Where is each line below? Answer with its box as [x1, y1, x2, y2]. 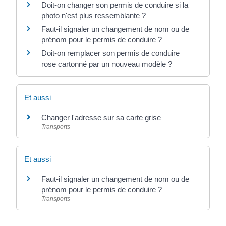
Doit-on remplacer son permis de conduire [41, 48, 180, 58]
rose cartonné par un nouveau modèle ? [41, 59, 173, 68]
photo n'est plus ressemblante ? [41, 11, 146, 20]
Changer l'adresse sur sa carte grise [41, 112, 161, 122]
